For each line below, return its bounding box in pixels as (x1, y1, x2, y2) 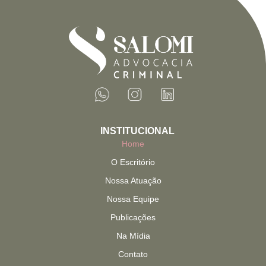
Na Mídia (116, 231, 150, 241)
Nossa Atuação (104, 176, 161, 186)
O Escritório (111, 157, 155, 167)
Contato (118, 249, 148, 259)
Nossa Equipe (107, 194, 159, 204)
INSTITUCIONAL (100, 126, 175, 137)
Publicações (110, 213, 156, 223)
